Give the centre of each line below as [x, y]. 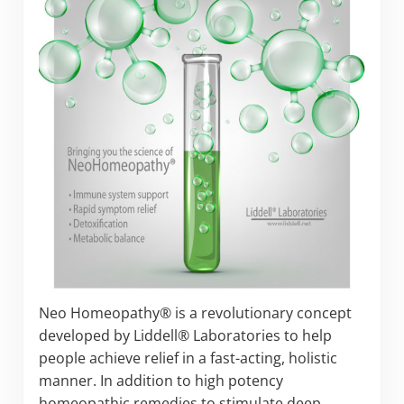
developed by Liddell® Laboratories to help [185, 335]
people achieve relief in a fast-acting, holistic [188, 358]
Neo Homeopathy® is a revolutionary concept [195, 312]
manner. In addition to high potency [161, 380]
